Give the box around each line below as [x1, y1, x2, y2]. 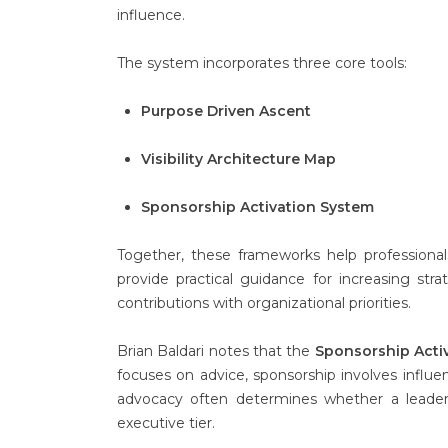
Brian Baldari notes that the [117, 342, 315, 360]
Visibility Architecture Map [141, 150, 336, 168]
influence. [117, 6, 185, 24]
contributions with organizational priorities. [117, 294, 411, 312]
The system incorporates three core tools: [117, 54, 407, 72]
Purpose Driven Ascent [141, 102, 311, 120]
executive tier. [117, 414, 215, 432]
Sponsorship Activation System [141, 198, 374, 216]
